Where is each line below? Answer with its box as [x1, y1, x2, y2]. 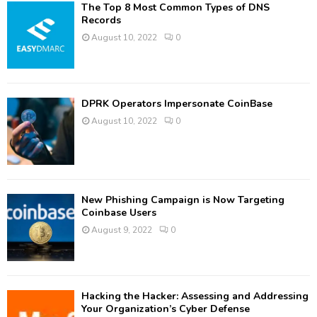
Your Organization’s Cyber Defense [81, 301, 250, 316]
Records [81, 13, 121, 27]
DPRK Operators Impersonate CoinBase [81, 96, 272, 110]
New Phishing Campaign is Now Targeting [81, 192, 284, 207]
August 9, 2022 [91, 224, 152, 236]
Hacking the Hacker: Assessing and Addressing [81, 289, 309, 303]
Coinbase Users [81, 205, 156, 219]
